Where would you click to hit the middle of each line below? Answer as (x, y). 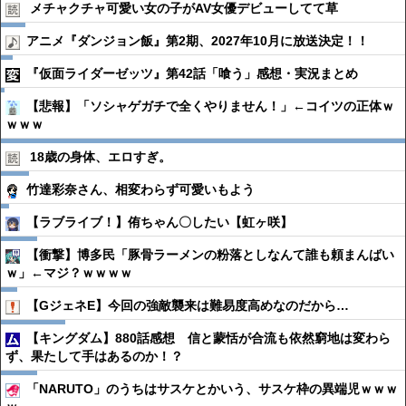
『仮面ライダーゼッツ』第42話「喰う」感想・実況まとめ (192, 73)
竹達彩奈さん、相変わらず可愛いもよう (140, 189)
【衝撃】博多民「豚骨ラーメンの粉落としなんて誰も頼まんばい (210, 255)
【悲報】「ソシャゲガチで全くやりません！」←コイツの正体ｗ (210, 106)
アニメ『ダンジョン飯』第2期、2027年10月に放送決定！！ (198, 41)
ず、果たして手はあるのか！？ (94, 356)
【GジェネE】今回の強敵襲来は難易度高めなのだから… (188, 305)
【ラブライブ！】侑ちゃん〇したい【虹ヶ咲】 (159, 222)
